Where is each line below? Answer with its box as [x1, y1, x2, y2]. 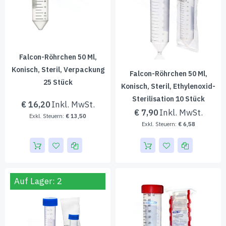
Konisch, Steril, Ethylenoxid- [121, 82, 215, 91]
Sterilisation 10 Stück [132, 94, 205, 103]
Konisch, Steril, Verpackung [11, 65, 104, 74]
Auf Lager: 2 [14, 176, 62, 187]
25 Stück [43, 78, 73, 87]
